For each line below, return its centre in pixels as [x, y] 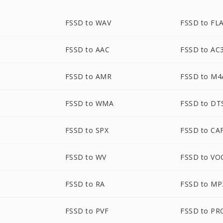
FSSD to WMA [89, 103]
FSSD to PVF [87, 211]
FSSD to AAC [87, 50]
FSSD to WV [86, 157]
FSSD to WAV [88, 23]
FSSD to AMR [88, 76]
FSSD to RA [85, 184]
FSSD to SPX [87, 130]
